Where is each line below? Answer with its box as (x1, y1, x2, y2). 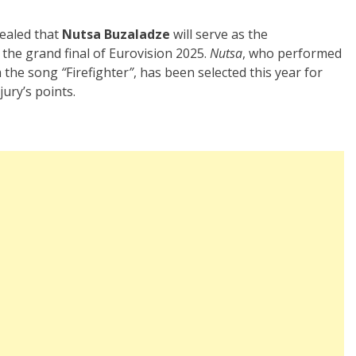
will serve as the (170, 25, 268, 43)
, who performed (242, 44, 342, 62)
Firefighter (66, 64, 129, 81)
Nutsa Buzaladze (62, 25, 170, 43)
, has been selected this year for (133, 64, 323, 81)
